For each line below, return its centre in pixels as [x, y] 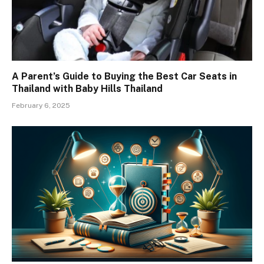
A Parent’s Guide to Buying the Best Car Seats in [124, 77]
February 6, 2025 [41, 106]
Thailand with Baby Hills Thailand [87, 89]
